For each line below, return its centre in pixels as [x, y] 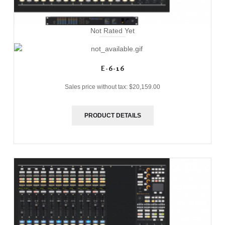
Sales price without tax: [97, 87]
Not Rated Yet [113, 31]
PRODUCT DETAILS [113, 116]
